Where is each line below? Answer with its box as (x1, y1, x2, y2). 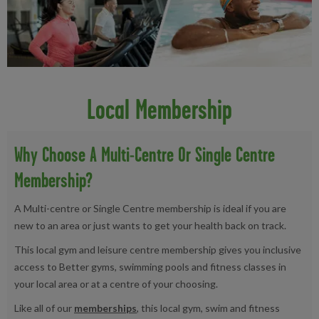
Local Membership (86, 93, 232, 125)
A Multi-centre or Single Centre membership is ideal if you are (14, 202, 286, 214)
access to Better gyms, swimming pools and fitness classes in (14, 260, 286, 273)
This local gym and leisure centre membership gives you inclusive (14, 243, 301, 256)
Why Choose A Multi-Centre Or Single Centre (14, 142, 275, 166)
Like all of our (14, 301, 74, 314)
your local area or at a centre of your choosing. (14, 277, 220, 290)
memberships (74, 301, 137, 314)
